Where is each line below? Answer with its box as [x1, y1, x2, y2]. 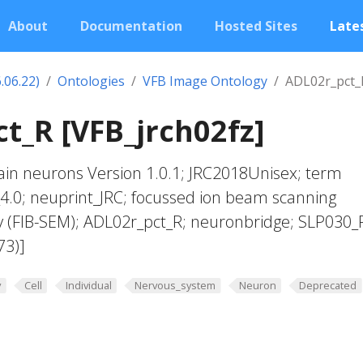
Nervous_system [135, 278, 216, 293]
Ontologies [58, 72, 125, 90]
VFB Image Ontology [143, 72, 267, 90]
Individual [65, 278, 112, 293]
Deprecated [299, 278, 357, 293]
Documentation [80, 17, 182, 35]
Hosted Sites [215, 17, 297, 35]
